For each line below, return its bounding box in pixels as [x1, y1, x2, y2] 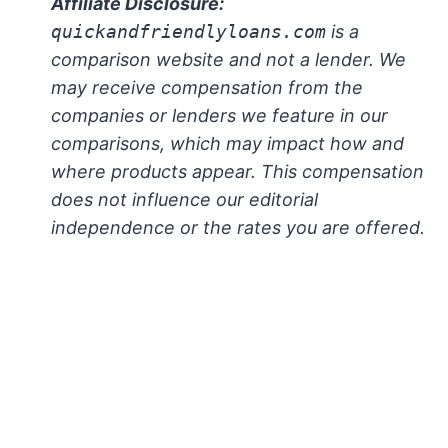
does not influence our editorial [51, 189, 318, 210]
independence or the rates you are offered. [51, 217, 425, 238]
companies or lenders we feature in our [51, 105, 388, 126]
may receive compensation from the [51, 77, 363, 98]
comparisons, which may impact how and [51, 133, 404, 154]
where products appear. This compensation [51, 161, 424, 182]
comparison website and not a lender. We [51, 49, 406, 70]
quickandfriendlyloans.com [51, 21, 326, 42]
